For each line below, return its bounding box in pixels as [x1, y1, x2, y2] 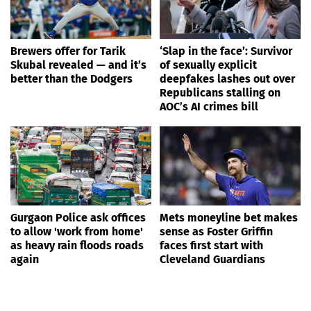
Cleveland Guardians [160, 252, 265, 266]
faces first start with [160, 238, 263, 252]
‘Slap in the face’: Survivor [160, 44, 292, 58]
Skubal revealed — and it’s [10, 58, 146, 72]
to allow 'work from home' [10, 224, 143, 238]
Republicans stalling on [160, 85, 280, 99]
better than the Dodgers [10, 72, 133, 85]
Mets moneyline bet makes [160, 210, 298, 224]
